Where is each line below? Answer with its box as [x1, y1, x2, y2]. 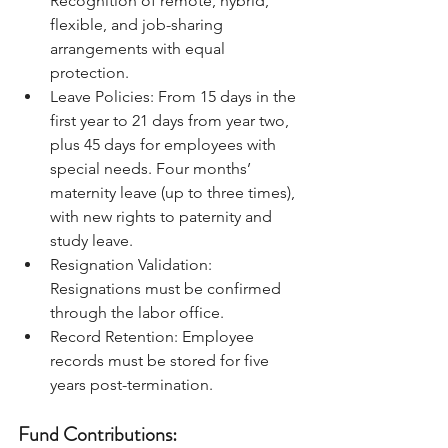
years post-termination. [50, 374, 213, 394]
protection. [50, 62, 129, 82]
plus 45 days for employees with [50, 134, 280, 154]
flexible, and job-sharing [50, 14, 227, 34]
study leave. [50, 230, 133, 250]
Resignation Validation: [50, 254, 216, 274]
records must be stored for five [50, 350, 273, 370]
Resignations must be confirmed [50, 278, 285, 298]
